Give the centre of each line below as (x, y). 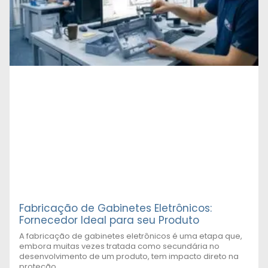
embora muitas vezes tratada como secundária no (119, 246)
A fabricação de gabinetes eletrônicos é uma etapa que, (131, 236)
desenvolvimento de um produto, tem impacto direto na (129, 257)
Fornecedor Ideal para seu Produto (109, 220)
